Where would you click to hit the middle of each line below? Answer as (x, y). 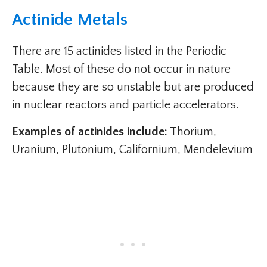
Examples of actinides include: (90, 132)
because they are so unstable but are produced (133, 87)
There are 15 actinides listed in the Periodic (119, 52)
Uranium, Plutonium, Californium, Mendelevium (132, 150)
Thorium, (192, 132)
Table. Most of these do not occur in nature (121, 69)
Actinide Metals (70, 20)
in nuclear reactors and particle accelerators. (125, 105)
